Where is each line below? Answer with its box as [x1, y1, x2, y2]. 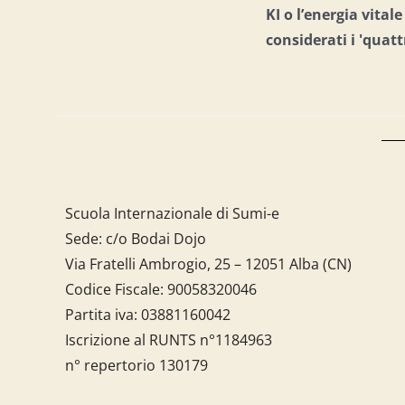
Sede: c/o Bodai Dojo [64, 228, 206, 249]
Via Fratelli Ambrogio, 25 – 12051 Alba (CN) [64, 253, 352, 274]
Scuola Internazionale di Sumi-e [64, 202, 279, 223]
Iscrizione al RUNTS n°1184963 [64, 329, 272, 350]
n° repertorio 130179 [64, 354, 208, 375]
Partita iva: [64, 304, 141, 325]
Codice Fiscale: [64, 278, 167, 299]
